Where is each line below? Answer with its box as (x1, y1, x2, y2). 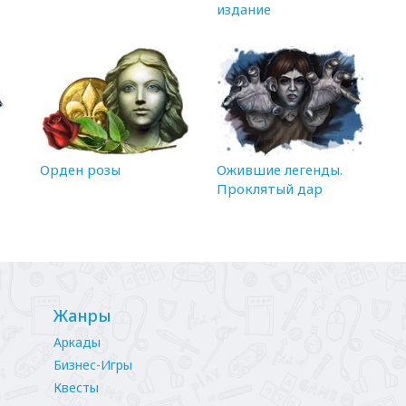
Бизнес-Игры (53, 356, 132, 374)
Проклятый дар (217, 179, 323, 198)
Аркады (53, 333, 101, 352)
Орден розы (40, 160, 121, 179)
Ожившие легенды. (217, 160, 343, 179)
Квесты (53, 379, 99, 397)
